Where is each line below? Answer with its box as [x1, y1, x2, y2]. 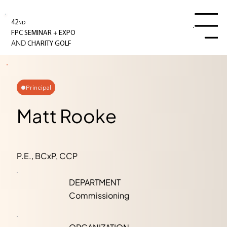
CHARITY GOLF [26, 40, 72, 48]
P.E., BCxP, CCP [16, 150, 78, 161]
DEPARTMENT [69, 177, 121, 188]
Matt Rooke [16, 104, 117, 128]
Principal [25, 84, 51, 92]
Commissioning [68, 190, 130, 201]
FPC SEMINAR [11, 29, 54, 37]
